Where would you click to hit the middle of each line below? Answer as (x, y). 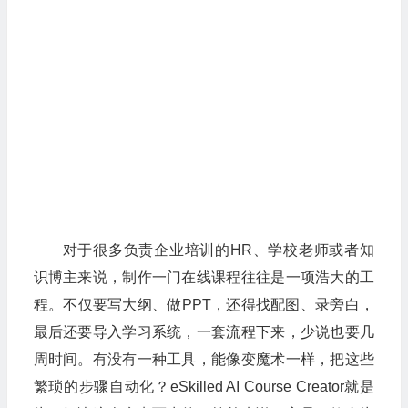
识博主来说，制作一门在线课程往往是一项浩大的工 (204, 277)
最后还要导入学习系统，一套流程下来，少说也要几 (204, 332)
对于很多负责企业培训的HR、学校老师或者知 (218, 250)
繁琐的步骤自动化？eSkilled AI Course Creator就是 (204, 387)
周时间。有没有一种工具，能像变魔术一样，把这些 (204, 359)
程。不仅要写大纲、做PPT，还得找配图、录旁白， (204, 305)
